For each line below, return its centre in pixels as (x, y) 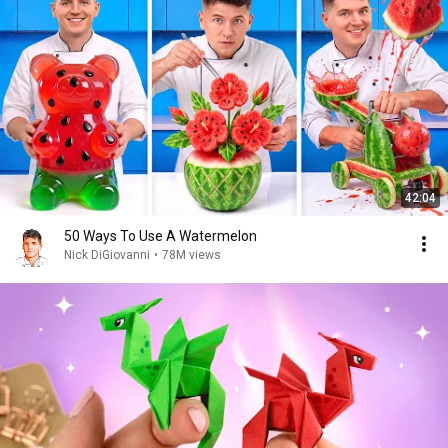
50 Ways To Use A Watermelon (160, 236)
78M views (191, 255)
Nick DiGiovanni (107, 255)
